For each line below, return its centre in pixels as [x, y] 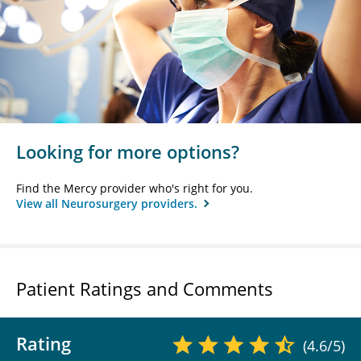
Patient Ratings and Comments [145, 288]
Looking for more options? [128, 151]
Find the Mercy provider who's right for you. [135, 188]
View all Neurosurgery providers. [108, 203]
